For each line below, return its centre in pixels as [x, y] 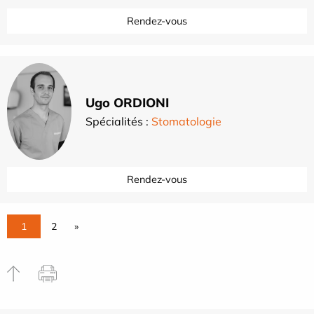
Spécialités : [118, 122]
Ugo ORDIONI [127, 103]
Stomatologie [186, 122]
